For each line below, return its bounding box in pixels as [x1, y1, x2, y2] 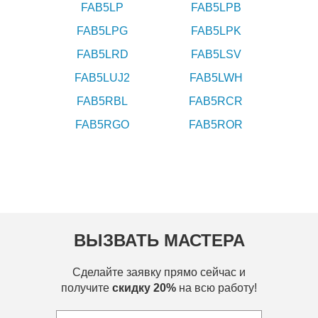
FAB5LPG [77, 24, 128, 37]
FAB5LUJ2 [75, 71, 130, 84]
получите [61, 281, 112, 294]
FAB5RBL [77, 94, 128, 107]
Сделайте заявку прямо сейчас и [72, 265, 246, 278]
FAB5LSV [190, 48, 241, 60]
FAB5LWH [189, 71, 243, 84]
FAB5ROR [189, 118, 243, 131]
